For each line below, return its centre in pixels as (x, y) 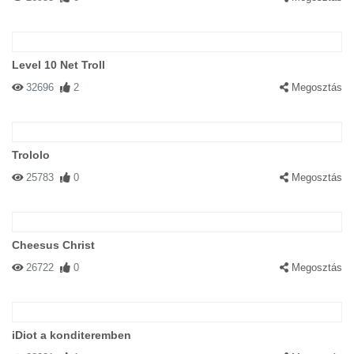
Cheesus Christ (53, 245)
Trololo (31, 155)
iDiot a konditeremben (72, 335)
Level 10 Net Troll (58, 65)
